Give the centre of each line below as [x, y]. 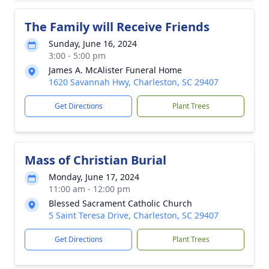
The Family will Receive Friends [117, 27]
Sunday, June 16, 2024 [93, 44]
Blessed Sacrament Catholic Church [120, 203]
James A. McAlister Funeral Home [115, 70]
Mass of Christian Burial [95, 160]
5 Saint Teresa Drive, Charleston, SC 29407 [134, 215]
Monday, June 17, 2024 [94, 177]
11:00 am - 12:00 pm [89, 189]
